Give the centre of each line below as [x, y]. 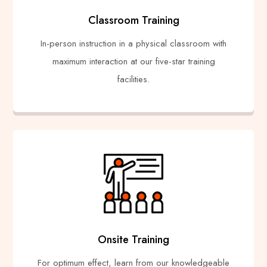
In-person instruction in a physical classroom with [133, 43]
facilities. [133, 79]
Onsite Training [133, 239]
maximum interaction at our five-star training [133, 61]
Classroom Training [133, 20]
